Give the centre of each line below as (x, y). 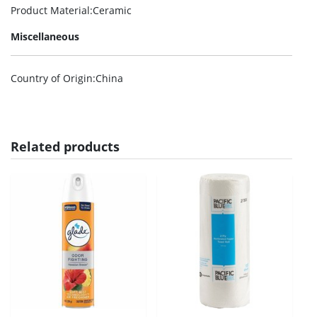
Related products (65, 146)
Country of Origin (52, 78)
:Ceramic (111, 10)
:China (108, 78)
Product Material (50, 10)
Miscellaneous (45, 36)
